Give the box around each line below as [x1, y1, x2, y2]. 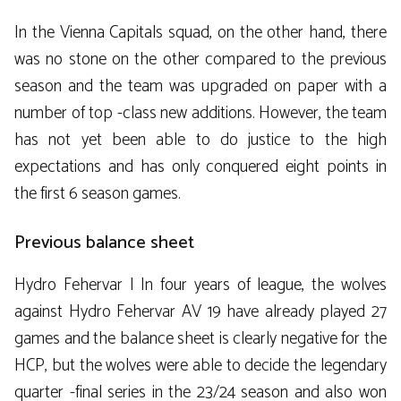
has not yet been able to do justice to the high [14, 125, 387, 154]
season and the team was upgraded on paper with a [14, 72, 387, 100]
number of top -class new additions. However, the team [14, 98, 387, 127]
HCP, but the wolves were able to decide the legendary [14, 352, 387, 380]
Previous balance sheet [14, 228, 194, 259]
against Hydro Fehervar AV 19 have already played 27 [14, 298, 387, 327]
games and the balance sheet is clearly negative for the [14, 325, 387, 354]
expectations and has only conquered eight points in [14, 152, 387, 181]
